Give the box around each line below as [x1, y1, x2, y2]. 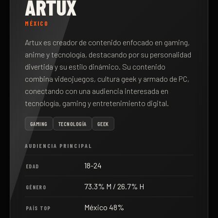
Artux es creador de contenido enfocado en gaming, [25, 37, 190, 47]
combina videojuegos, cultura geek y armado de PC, [25, 74, 189, 83]
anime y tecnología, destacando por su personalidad [25, 50, 191, 59]
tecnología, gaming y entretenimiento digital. [25, 98, 169, 108]
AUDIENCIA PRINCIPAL [25, 142, 92, 149]
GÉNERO [26, 184, 46, 190]
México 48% [84, 202, 124, 212]
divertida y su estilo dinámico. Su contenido [25, 62, 165, 71]
